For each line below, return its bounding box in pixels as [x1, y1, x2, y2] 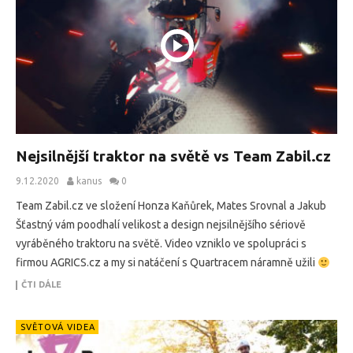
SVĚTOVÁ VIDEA [20, 322, 95, 333]
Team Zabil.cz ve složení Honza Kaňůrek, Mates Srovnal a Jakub [16, 199, 326, 213]
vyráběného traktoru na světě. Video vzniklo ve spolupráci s [16, 237, 307, 251]
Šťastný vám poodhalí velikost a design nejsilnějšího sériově [16, 218, 306, 232]
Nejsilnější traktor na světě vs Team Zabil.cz [16, 147, 331, 165]
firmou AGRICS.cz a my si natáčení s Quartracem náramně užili [16, 256, 318, 269]
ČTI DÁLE [21, 280, 61, 290]
